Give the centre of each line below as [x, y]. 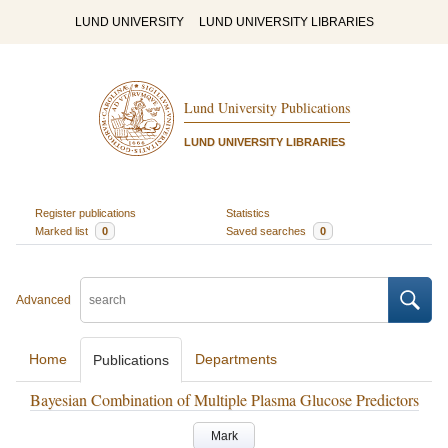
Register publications [85, 212]
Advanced [43, 300]
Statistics [248, 212]
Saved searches [267, 230]
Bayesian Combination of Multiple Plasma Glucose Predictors [224, 399]
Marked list [62, 230]
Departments [236, 359]
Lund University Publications [266, 108]
